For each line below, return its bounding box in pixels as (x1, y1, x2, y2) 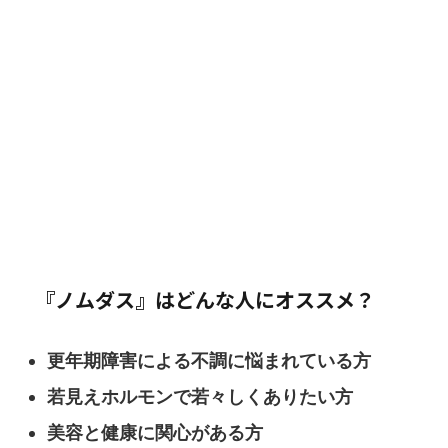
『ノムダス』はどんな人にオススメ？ (35, 284, 375, 314)
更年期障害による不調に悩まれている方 (47, 350, 371, 372)
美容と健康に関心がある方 (47, 422, 263, 444)
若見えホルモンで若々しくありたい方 (47, 386, 353, 408)
